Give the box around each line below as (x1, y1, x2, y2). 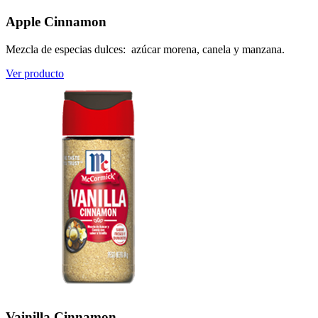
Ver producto (6, 67, 64, 80)
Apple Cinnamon (6, 14, 106, 30)
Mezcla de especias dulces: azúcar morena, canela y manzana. (6, 43, 285, 56)
